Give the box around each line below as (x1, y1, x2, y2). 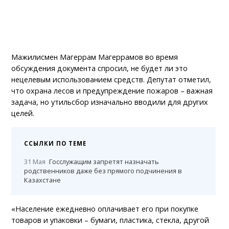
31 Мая (24, 156, 46, 166)
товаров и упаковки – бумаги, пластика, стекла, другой (11, 215, 210, 225)
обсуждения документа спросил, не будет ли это (11, 63, 188, 73)
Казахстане (24, 175, 61, 185)
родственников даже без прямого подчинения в (24, 166, 182, 175)
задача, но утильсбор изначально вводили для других (11, 97, 209, 107)
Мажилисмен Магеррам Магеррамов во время (11, 52, 178, 62)
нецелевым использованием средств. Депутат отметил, (11, 74, 212, 84)
